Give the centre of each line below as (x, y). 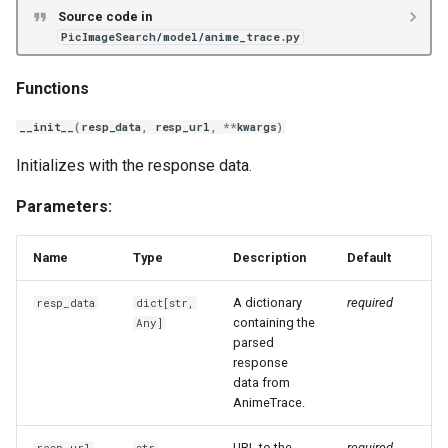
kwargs (257, 127)
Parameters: (64, 206)
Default (369, 257)
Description (269, 257)
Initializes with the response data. (134, 165)
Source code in (104, 16)
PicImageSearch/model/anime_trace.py (180, 36)
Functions (52, 88)
